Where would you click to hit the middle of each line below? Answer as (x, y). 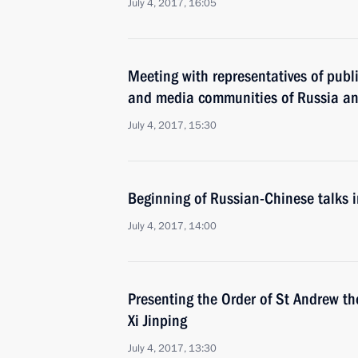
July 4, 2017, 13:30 (172, 348)
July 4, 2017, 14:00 (172, 226)
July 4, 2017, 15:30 (172, 125)
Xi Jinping (157, 320)
